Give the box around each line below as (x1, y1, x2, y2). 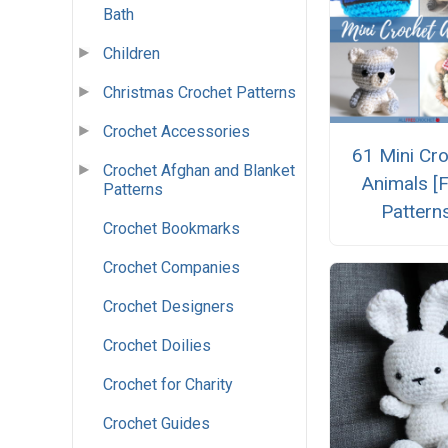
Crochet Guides (103, 414, 210, 434)
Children (103, 44, 160, 64)
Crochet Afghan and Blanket (103, 161, 295, 181)
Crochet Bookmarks (103, 219, 240, 239)
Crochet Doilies (103, 336, 211, 356)
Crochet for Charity (103, 375, 233, 395)
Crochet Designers (103, 297, 234, 317)
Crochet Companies (103, 258, 240, 278)
